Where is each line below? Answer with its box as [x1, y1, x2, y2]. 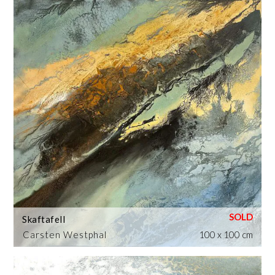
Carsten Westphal [23, 228, 107, 240]
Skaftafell [22, 213, 66, 225]
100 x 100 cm [198, 228, 253, 240]
